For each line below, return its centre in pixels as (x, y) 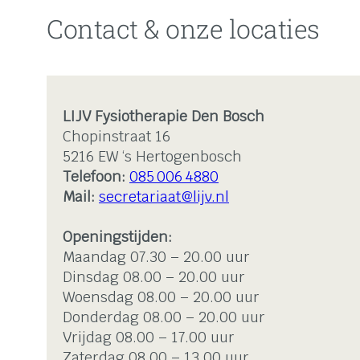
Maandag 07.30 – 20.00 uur (156, 257)
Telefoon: (94, 177)
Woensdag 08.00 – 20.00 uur (161, 297)
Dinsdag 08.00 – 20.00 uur (154, 277)
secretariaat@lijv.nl (164, 197)
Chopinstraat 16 (117, 137)
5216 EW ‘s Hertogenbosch (152, 157)
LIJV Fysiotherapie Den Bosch (164, 117)
